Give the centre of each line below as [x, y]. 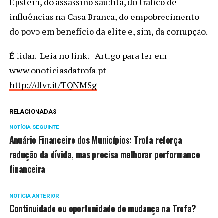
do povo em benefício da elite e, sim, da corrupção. [108, 31]
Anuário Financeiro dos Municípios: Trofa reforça [95, 140]
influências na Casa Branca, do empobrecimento [104, 17]
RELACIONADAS [33, 112]
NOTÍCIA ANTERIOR [34, 196]
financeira [27, 169]
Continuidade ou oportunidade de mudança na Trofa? [103, 209]
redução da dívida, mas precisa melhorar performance [104, 154]
